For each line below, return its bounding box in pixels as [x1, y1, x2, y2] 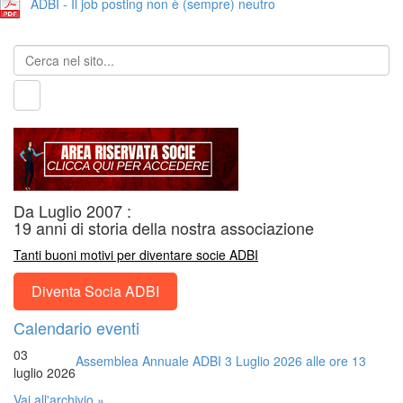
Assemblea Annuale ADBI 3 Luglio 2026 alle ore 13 [76, 352, 366, 371]
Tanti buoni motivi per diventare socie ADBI [13, 246, 258, 264]
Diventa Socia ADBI [31, 281, 159, 302]
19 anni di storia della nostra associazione [13, 216, 314, 240]
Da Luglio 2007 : [13, 199, 131, 223]
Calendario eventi [13, 316, 139, 340]
